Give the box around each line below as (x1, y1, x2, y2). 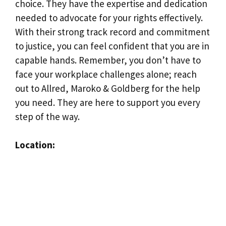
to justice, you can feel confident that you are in (15, 39, 209, 52)
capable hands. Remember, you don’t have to (15, 53, 201, 66)
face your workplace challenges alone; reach (15, 68, 197, 80)
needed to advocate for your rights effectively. (15, 11, 203, 24)
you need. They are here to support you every (15, 96, 200, 108)
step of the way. (15, 110, 80, 123)
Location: (15, 139, 55, 151)
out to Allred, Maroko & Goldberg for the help (15, 82, 200, 94)
